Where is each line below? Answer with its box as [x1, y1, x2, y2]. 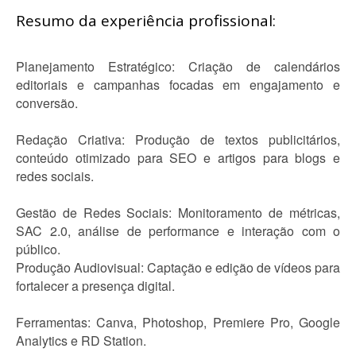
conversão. [16, 94, 78, 112]
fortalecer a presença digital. [16, 277, 175, 295]
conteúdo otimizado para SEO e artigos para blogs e [16, 149, 340, 167]
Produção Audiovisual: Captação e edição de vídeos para [16, 258, 340, 277]
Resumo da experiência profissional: [16, 10, 276, 31]
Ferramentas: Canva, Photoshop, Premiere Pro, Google [16, 313, 340, 331]
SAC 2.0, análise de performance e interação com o [16, 222, 340, 240]
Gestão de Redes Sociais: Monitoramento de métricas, [16, 203, 340, 222]
